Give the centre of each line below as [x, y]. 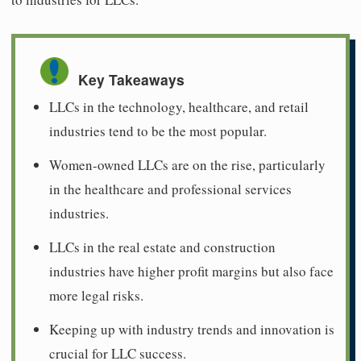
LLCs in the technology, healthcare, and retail [179, 106]
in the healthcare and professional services [170, 189]
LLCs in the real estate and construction [162, 247]
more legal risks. [96, 295]
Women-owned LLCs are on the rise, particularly [187, 164]
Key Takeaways [131, 79]
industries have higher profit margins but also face [191, 271]
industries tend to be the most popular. [158, 131]
